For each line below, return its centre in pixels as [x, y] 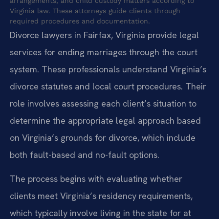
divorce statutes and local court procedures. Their [108, 86]
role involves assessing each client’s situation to [103, 103]
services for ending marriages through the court [104, 52]
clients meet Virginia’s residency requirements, [101, 196]
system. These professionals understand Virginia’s [108, 69]
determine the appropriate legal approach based [105, 120]
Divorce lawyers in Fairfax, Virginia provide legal [104, 35]
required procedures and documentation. [80, 21]
